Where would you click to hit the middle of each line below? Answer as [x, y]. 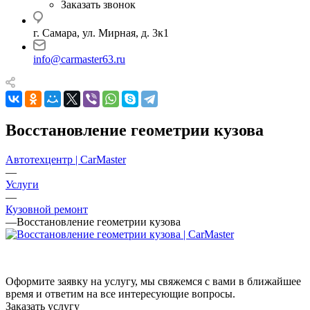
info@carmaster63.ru [79, 59]
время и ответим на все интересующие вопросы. [120, 293]
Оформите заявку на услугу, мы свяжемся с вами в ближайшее [153, 281]
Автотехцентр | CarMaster [66, 159]
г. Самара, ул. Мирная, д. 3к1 [101, 33]
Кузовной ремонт [47, 209]
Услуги [22, 184]
